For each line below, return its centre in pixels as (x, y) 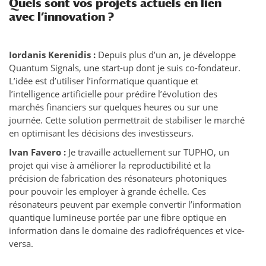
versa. (21, 244)
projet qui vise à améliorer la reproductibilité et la (110, 165)
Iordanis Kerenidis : (53, 55)
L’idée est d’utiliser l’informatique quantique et (104, 81)
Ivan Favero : (39, 152)
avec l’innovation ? (61, 17)
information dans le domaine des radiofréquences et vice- (127, 231)
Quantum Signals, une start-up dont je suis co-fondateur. (125, 68)
